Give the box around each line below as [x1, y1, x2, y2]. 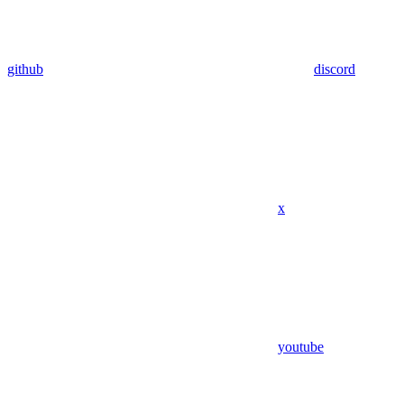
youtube [278, 338, 324, 354]
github [7, 60, 43, 77]
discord [314, 60, 355, 77]
